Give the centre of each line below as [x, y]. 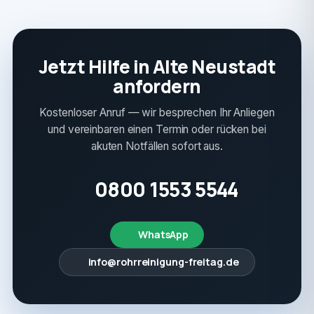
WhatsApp [163, 234]
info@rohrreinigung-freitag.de [163, 262]
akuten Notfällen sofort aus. [157, 146]
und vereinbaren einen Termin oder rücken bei [157, 129]
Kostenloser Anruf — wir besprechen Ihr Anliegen [157, 112]
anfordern [157, 86]
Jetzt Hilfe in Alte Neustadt [157, 67]
